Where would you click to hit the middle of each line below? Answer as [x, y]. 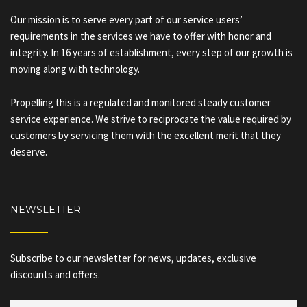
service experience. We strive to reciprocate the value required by [151, 119]
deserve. [29, 152]
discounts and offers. [55, 274]
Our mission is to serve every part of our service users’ [126, 20]
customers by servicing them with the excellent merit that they [146, 135]
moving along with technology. [76, 69]
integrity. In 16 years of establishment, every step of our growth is [151, 52]
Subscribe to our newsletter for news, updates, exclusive [133, 258]
